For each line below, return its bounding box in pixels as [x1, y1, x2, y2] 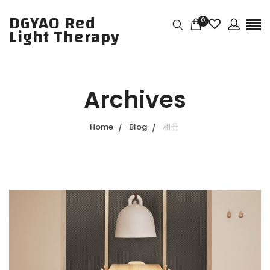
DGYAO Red [9, 8, 96, 39]
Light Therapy [9, 22, 120, 52]
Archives [84, 84, 186, 116]
